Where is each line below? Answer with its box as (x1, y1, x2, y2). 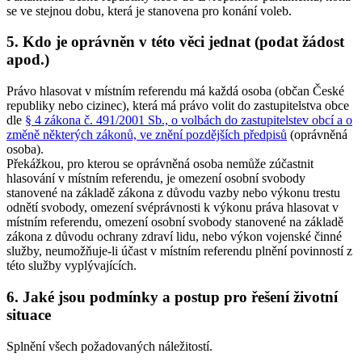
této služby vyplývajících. (6, 259, 137, 273)
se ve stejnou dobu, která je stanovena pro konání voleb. (6, 3, 292, 18)
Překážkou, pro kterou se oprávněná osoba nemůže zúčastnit (6, 157, 314, 171)
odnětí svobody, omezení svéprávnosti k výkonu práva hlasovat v (6, 200, 339, 215)
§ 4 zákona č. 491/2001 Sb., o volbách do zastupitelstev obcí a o (25, 113, 352, 128)
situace (6, 305, 51, 323)
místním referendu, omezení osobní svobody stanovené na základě (6, 215, 343, 229)
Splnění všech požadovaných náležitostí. (6, 339, 213, 353)
